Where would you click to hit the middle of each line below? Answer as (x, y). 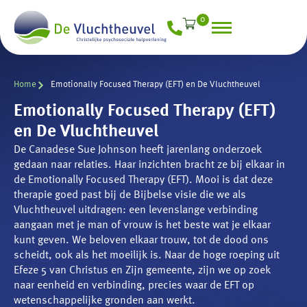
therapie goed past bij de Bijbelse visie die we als (130, 196)
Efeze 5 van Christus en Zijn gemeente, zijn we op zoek (142, 271)
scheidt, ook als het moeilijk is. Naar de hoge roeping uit (147, 256)
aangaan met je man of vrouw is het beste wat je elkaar (142, 226)
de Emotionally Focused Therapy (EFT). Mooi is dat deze (143, 181)
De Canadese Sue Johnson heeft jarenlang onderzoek (138, 150)
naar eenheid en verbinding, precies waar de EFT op (134, 286)
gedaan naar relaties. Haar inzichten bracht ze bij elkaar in (149, 165)
